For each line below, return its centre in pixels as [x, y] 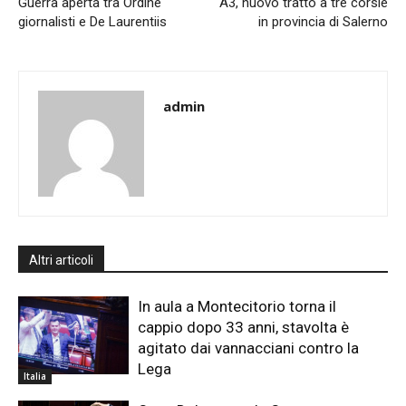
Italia [35, 377]
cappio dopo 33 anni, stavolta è [244, 328]
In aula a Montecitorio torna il [237, 307]
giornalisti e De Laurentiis [92, 22]
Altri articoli [61, 261]
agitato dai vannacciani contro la [249, 348]
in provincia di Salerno [323, 22]
